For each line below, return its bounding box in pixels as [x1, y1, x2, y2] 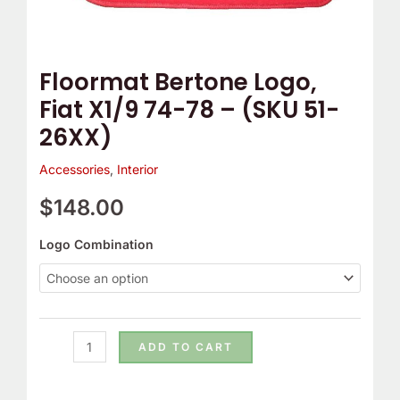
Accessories [38, 162, 110, 178]
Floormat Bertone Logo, [38, 66, 317, 99]
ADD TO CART [137, 340, 233, 354]
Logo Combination [38, 237, 154, 253]
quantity [37, 56, 87, 72]
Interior [116, 162, 158, 178]
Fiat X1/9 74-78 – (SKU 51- [38, 94, 339, 127]
